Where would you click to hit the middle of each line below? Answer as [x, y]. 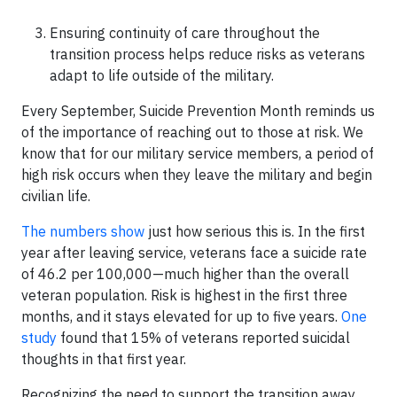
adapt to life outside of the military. [162, 75]
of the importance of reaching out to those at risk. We [192, 132]
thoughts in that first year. [104, 358]
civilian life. [56, 195]
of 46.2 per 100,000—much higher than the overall [185, 273]
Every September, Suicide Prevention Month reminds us [198, 110]
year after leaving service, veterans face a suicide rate [194, 252]
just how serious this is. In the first [255, 231]
